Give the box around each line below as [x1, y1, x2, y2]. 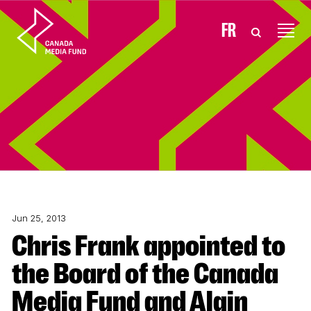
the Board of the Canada [12, 256, 278, 290]
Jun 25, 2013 [12, 213, 66, 224]
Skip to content [13, 15, 104, 28]
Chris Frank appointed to [12, 228, 27, 262]
